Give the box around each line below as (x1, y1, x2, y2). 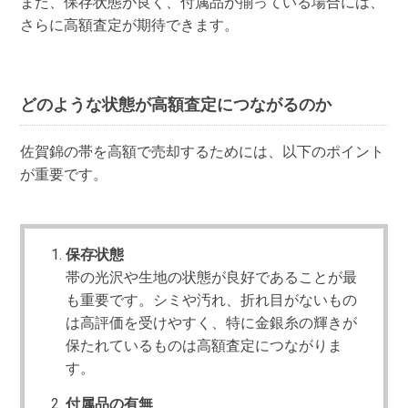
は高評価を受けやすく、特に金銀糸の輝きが (66, 313, 358, 331)
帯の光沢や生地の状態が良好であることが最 (66, 268, 358, 286)
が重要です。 (20, 166, 108, 184)
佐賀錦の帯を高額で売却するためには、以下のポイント (20, 143, 385, 161)
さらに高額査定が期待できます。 (20, 15, 240, 34)
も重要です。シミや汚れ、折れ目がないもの (66, 291, 358, 309)
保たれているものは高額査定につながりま (66, 336, 343, 354)
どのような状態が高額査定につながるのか (20, 96, 332, 115)
